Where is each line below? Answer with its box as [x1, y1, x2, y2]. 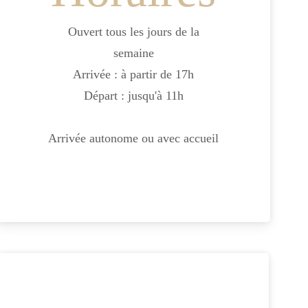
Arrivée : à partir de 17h [73, 67, 194, 81]
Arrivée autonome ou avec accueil [48, 131, 219, 145]
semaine [113, 45, 154, 60]
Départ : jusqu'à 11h [83, 88, 184, 102]
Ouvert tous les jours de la [67, 24, 199, 38]
